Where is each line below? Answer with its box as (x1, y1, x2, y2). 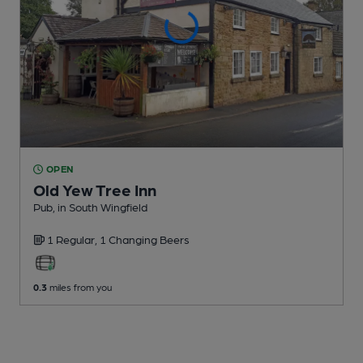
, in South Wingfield (53, 200, 147, 214)
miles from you (47, 281, 112, 293)
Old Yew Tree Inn (33, 180, 156, 200)
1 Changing (100, 233, 160, 246)
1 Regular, (47, 233, 100, 246)
